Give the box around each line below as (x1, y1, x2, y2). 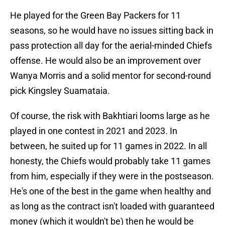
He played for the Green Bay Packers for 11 (10, 10, 181, 21)
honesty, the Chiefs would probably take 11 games (10, 156, 210, 167)
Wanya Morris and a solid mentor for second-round (10, 70, 211, 81)
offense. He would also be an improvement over (10, 55, 201, 66)
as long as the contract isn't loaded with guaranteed (10, 201, 214, 212)
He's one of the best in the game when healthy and (10, 186, 211, 197)
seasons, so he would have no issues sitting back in (10, 25, 213, 36)
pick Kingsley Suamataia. (10, 85, 112, 96)
